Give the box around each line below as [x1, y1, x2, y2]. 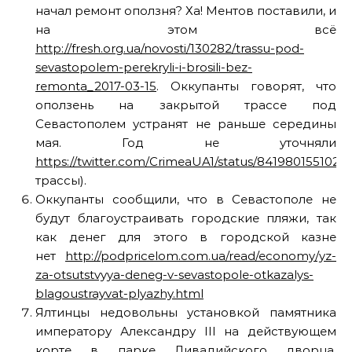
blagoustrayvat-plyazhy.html [35, 286, 203, 301]
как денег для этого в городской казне [35, 229, 336, 244]
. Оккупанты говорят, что [156, 79, 336, 93]
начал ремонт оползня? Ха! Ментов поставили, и [35, 3, 336, 18]
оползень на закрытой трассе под [35, 97, 336, 112]
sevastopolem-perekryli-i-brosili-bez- [35, 60, 252, 75]
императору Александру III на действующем [35, 324, 336, 339]
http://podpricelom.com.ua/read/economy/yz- [65, 248, 336, 263]
